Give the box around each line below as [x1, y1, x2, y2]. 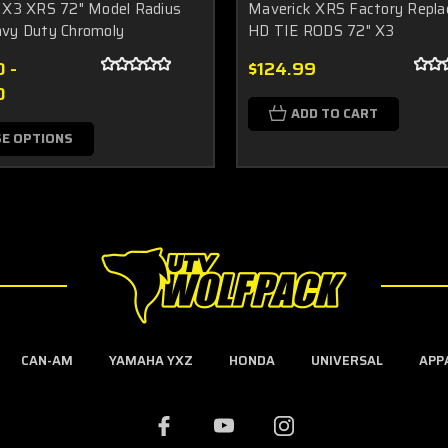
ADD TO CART [291, 102, 378, 124]
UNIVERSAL [310, 349, 383, 371]
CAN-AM [20, 349, 73, 371]
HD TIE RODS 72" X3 [248, 18, 395, 43]
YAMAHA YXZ [108, 349, 193, 371]
